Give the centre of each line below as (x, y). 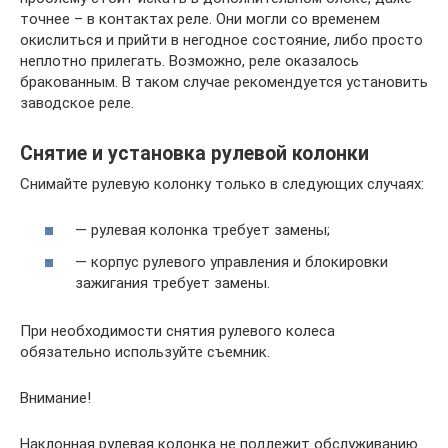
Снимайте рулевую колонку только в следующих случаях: (222, 183)
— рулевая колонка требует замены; (202, 230)
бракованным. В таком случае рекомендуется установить (224, 81)
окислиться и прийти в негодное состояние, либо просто (221, 39)
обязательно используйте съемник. (145, 351)
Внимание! (55, 397)
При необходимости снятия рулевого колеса (177, 330)
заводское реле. (77, 102)
